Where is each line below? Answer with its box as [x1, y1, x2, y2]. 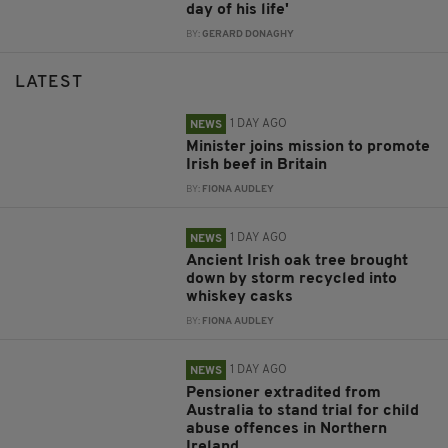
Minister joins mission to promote [186, 139, 431, 156]
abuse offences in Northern [186, 421, 388, 438]
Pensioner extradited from [186, 385, 382, 402]
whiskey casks [186, 289, 294, 306]
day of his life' [186, 2, 290, 19]
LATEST [15, 74, 83, 92]
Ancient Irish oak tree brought [186, 253, 409, 270]
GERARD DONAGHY [202, 30, 295, 40]
